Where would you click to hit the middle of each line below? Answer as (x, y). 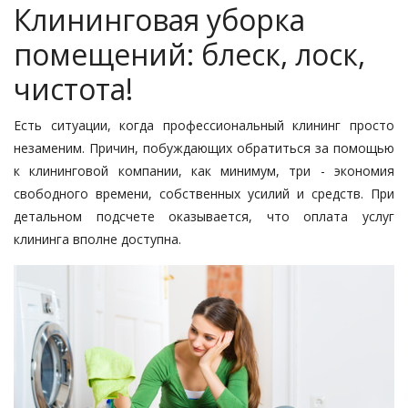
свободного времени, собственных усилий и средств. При (204, 193)
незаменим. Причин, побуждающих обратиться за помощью (204, 148)
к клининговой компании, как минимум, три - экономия (204, 170)
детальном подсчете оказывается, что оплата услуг (204, 216)
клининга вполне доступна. (97, 239)
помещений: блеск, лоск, (189, 54)
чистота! (73, 88)
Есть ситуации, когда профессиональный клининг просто (204, 125)
